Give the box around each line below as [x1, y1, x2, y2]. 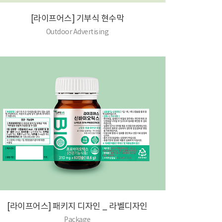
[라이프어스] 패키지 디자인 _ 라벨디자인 [7, 201, 148, 212]
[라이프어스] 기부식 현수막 [30, 13, 124, 24]
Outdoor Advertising [46, 27, 109, 36]
